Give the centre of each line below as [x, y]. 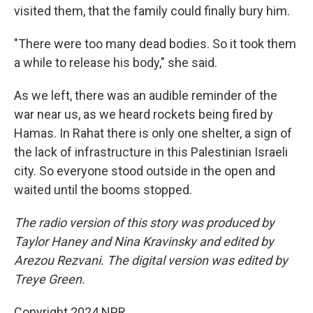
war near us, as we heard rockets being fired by [144, 114]
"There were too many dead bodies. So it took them [155, 44]
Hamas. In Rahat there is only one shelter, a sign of [153, 133]
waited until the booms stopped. [103, 190]
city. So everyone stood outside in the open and [145, 171]
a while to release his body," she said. [116, 63]
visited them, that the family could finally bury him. [152, 11]
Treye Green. [50, 279]
